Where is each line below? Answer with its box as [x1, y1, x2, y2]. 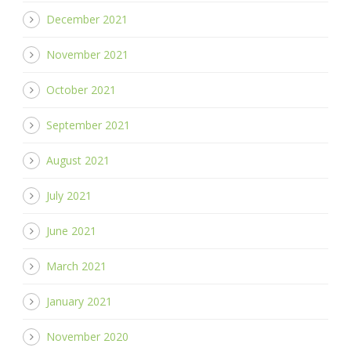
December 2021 [46, 11, 128, 27]
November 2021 [46, 46, 128, 62]
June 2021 [46, 223, 96, 238]
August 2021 [46, 152, 110, 168]
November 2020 [46, 328, 128, 344]
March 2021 [46, 258, 107, 273]
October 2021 [46, 81, 116, 97]
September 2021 [46, 117, 130, 132]
